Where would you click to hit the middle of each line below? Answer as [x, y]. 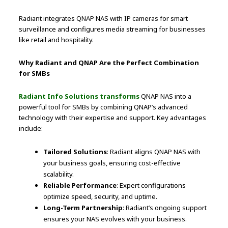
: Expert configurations [151, 185]
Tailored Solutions [75, 151]
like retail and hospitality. [56, 39]
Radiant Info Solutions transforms [79, 96]
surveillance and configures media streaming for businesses [112, 29]
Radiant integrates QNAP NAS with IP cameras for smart [104, 18]
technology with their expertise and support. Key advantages [113, 117]
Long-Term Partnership [83, 207]
